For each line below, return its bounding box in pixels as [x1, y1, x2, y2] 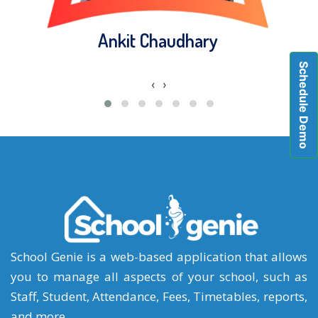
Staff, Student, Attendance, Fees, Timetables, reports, [11, 288, 307, 305]
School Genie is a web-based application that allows [11, 248, 307, 265]
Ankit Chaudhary [98, 28, 219, 53]
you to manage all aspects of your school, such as [11, 268, 307, 285]
